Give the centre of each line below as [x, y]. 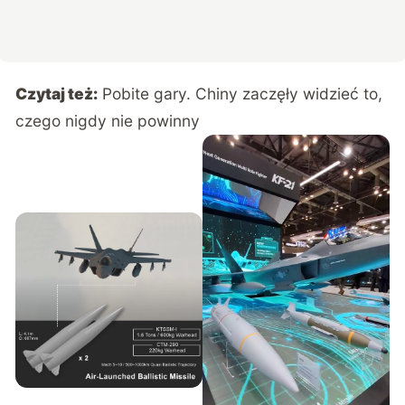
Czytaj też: [57, 93]
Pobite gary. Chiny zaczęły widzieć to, [243, 93]
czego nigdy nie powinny [108, 120]
